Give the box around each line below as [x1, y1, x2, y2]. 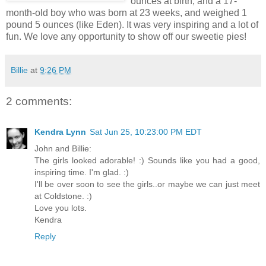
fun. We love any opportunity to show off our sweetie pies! [6, 31, 246, 42]
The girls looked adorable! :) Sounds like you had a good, [34, 156, 260, 166]
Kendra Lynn [34, 127, 86, 137]
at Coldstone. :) [34, 191, 92, 201]
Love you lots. [34, 203, 87, 213]
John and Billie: [34, 144, 91, 154]
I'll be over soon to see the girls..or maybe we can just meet [34, 179, 260, 189]
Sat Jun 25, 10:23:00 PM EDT [90, 127, 202, 137]
